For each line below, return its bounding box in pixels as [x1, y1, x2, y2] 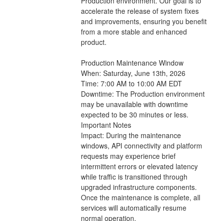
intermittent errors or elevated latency [80, 161, 198, 171]
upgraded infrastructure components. [80, 182, 197, 192]
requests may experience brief [80, 150, 176, 161]
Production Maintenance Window [80, 57, 184, 68]
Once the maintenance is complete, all [80, 192, 200, 202]
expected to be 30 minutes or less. [80, 109, 188, 119]
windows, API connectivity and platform [80, 140, 202, 150]
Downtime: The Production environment [80, 88, 205, 99]
